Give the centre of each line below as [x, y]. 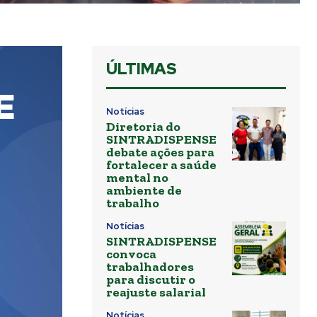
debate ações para [160, 152]
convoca [131, 254]
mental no [137, 178]
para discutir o [151, 280]
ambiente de [144, 191]
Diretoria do [143, 127]
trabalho [133, 203]
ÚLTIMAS [142, 69]
